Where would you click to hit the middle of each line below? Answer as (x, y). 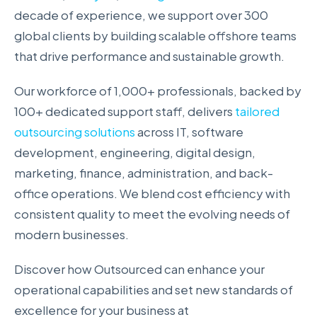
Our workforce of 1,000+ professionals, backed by (158, 91)
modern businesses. (71, 235)
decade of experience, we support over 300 (141, 15)
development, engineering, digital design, (135, 152)
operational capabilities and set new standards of (154, 290)
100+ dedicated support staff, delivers (125, 111)
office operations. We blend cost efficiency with (152, 194)
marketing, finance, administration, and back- (144, 173)
